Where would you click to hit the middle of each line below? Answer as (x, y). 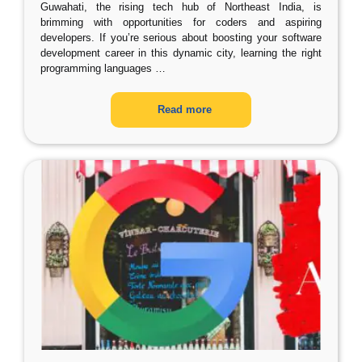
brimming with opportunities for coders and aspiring (181, 22)
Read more (185, 109)
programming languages (96, 68)
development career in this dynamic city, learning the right (181, 53)
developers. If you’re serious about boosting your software (181, 38)
